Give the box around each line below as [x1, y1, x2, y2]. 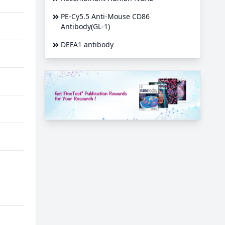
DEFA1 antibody [61, 39, 114, 49]
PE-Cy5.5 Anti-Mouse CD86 [61, 11, 150, 21]
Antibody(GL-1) [61, 21, 110, 31]
